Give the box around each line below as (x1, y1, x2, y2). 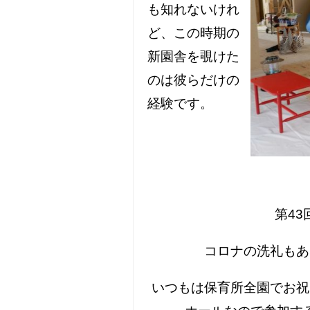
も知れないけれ (147, 2, 239, 17)
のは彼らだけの (147, 73, 239, 87)
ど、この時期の (147, 26, 239, 40)
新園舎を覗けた (147, 49, 239, 64)
